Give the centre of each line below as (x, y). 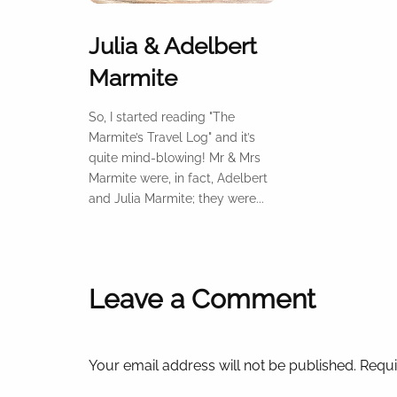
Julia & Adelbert (173, 47)
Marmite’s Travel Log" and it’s (172, 138)
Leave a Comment (202, 300)
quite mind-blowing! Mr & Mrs (175, 158)
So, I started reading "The (162, 117)
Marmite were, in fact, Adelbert (178, 179)
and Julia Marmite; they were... (176, 199)
